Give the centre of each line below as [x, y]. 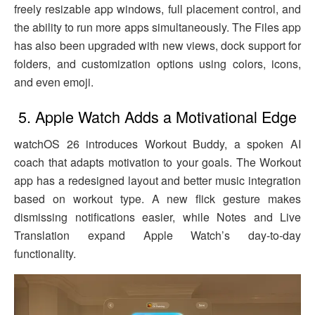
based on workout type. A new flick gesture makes [157, 199]
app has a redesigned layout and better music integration [157, 181]
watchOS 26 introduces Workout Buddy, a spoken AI [157, 144]
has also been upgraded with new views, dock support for [157, 45]
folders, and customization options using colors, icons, [157, 63]
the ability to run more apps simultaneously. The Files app [157, 27]
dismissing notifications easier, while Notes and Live [157, 217]
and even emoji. [54, 82]
